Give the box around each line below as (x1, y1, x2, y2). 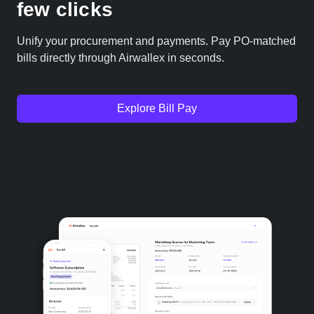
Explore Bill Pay (117, 102, 197, 114)
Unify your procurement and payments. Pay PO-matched (17, 34, 296, 47)
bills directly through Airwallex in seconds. (17, 51, 224, 64)
